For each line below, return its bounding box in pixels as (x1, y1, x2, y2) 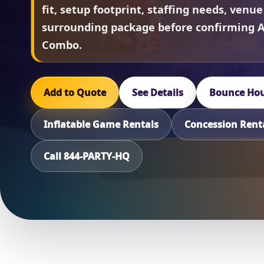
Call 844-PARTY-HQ (44, 150, 130, 163)
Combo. (42, 38, 82, 52)
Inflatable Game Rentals (44, 118, 159, 131)
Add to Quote (44, 86, 106, 100)
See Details (132, 86, 183, 100)
